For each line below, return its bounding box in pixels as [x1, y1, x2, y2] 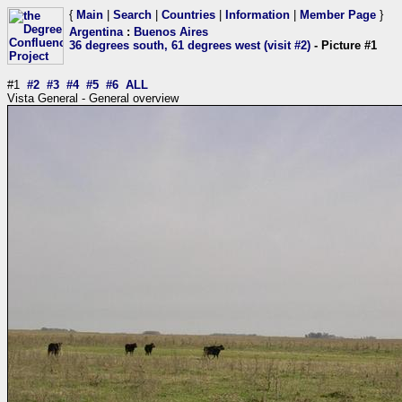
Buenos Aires [134, 25, 208, 39]
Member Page [300, 8, 376, 22]
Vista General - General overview [7, 92, 179, 105]
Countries [162, 8, 215, 22]
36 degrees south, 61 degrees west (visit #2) [69, 39, 310, 52]
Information [225, 8, 290, 22]
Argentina [69, 25, 123, 39]
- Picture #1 [310, 39, 377, 52]
